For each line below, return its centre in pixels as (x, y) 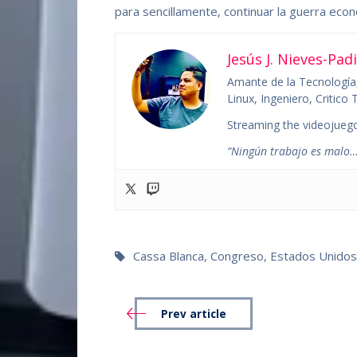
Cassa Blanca (169, 256)
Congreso (237, 256)
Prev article (194, 314)
